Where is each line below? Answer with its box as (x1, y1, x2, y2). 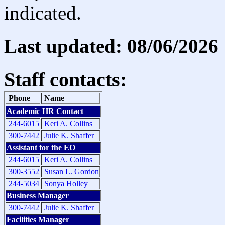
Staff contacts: (4, 68, 127, 91)
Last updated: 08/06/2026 (4, 35, 218, 57)
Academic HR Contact (7, 107, 83, 116)
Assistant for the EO (7, 143, 75, 152)
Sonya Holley (44, 179, 88, 188)
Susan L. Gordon (44, 167, 99, 176)
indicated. (4, 2, 81, 24)
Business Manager (7, 191, 69, 200)
